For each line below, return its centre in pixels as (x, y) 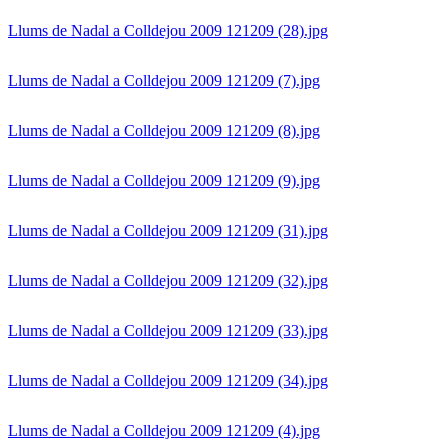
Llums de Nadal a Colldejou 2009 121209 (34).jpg (168, 381)
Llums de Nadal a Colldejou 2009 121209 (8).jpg (164, 131)
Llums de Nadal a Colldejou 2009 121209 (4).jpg (164, 431)
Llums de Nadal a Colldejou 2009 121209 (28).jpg (168, 31)
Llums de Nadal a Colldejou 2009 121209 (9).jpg (164, 181)
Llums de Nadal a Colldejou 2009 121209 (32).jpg (168, 281)
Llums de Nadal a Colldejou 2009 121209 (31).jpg (168, 231)
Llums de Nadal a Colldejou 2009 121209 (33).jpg (168, 331)
